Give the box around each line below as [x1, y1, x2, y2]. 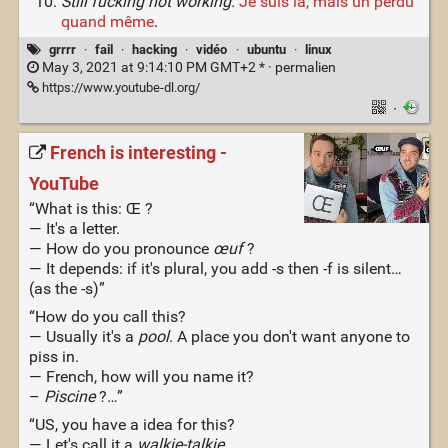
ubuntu [246, 41, 286, 57]
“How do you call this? [28, 307, 186, 327]
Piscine [43, 387, 95, 407]
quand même [60, 11, 154, 31]
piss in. [28, 347, 79, 367]
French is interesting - [49, 141, 227, 164]
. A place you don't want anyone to [168, 327, 410, 347]
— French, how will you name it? [28, 367, 254, 387]
